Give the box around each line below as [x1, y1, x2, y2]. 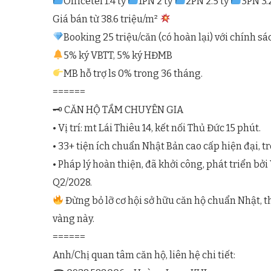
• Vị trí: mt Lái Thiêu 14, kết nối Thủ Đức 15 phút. [53, 122, 261, 134]
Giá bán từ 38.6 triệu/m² [53, 13, 160, 25]
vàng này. [53, 212, 94, 224]
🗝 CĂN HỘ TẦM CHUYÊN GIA [53, 103, 183, 116]
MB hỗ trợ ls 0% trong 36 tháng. [64, 67, 203, 79]
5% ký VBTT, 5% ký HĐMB [64, 49, 173, 61]
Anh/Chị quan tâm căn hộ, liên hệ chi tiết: [53, 249, 235, 261]
